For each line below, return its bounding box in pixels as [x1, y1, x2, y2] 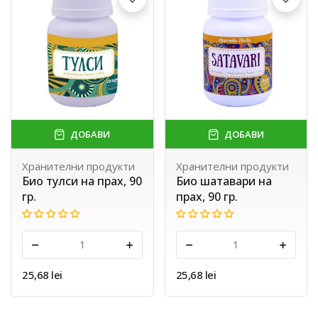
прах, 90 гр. [175, 189, 238, 205]
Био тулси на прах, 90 [22, 173, 142, 190]
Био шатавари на [175, 173, 272, 190]
